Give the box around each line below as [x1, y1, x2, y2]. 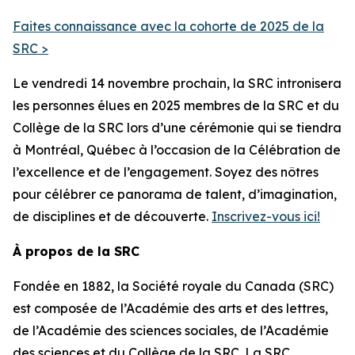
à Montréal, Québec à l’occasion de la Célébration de [13, 142, 341, 158]
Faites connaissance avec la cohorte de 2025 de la [13, 18, 324, 34]
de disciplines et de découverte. [13, 208, 212, 224]
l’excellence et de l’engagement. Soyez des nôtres [13, 164, 319, 180]
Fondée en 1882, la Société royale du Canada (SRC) [13, 278, 334, 294]
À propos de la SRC [13, 243, 139, 259]
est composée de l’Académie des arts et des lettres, [13, 300, 328, 316]
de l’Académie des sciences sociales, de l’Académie [13, 323, 329, 338]
